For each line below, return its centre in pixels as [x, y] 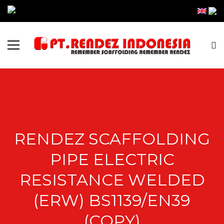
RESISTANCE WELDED [112, 180]
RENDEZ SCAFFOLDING [112, 139]
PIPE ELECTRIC [112, 159]
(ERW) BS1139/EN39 [112, 200]
